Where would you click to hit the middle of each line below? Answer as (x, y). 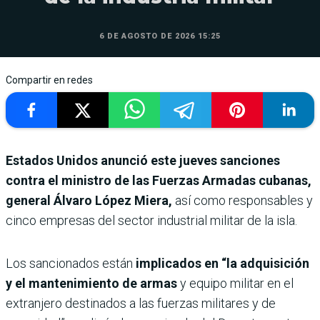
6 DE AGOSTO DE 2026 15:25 (160, 36)
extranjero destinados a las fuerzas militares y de (141, 304)
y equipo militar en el (235, 284)
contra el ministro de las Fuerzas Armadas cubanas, (159, 181)
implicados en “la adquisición (221, 264)
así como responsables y (242, 201)
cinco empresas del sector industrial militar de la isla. (151, 221)
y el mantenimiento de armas (91, 284)
